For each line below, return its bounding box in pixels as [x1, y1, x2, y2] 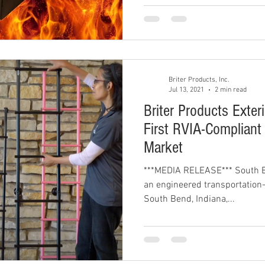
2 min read [215, 85, 247, 94]
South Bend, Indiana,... [144, 193, 235, 205]
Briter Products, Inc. [169, 76, 230, 84]
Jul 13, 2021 [169, 85, 204, 94]
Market [144, 138, 183, 157]
